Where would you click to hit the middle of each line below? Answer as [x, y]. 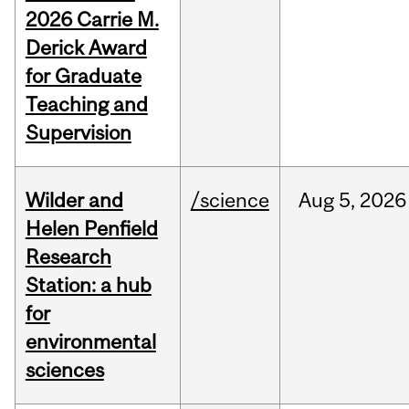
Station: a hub [88, 285]
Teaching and [86, 105]
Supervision [78, 133]
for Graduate [83, 76]
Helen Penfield [91, 229]
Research [68, 257]
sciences [64, 370]
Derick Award [86, 48]
